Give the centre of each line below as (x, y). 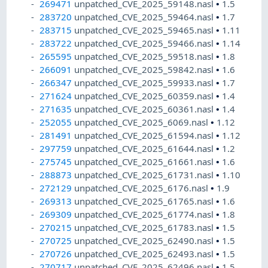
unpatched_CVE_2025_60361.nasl (145, 109)
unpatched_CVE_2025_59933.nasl (145, 83)
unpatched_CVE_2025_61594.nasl (145, 135)
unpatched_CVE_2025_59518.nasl (145, 57)
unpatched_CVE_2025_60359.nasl (145, 96)
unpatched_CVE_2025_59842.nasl (145, 70)
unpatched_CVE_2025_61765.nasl (145, 201)
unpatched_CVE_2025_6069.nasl (143, 122)
